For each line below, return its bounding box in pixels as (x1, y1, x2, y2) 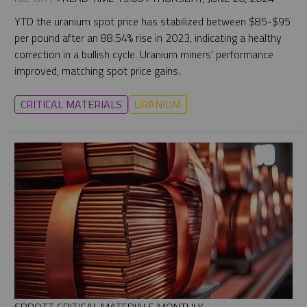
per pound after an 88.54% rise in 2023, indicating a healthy (14, 29, 282, 46)
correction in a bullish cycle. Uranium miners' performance (14, 45, 273, 62)
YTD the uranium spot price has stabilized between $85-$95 (14, 12, 291, 29)
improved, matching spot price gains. (14, 62, 180, 79)
